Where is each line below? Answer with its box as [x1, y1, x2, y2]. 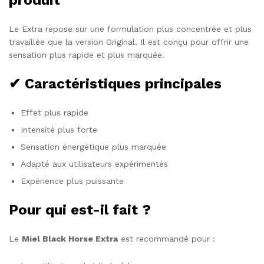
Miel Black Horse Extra [22, 233, 118, 243]
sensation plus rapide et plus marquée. [9, 49, 164, 60]
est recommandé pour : [118, 233, 215, 243]
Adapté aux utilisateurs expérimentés [21, 159, 168, 169]
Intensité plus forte [21, 124, 97, 134]
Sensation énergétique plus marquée [21, 141, 166, 151]
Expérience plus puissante [21, 176, 124, 186]
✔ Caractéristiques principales [9, 75, 222, 92]
